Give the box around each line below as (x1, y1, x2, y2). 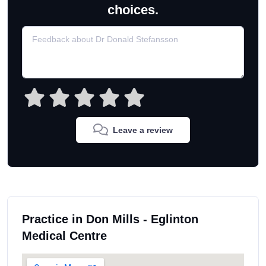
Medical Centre (22, 229, 107, 243)
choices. (107, 2, 159, 18)
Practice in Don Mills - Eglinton (22, 213, 198, 226)
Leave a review (113, 125, 173, 135)
